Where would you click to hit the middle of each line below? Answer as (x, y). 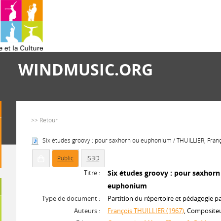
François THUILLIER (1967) (146, 211)
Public (66, 158)
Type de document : (71, 198)
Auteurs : (87, 211)
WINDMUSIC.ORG (86, 69)
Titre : (92, 173)
